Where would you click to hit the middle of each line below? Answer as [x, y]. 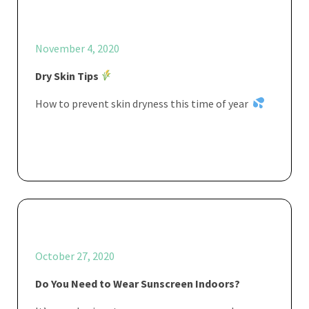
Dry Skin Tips [68, 76]
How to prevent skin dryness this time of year [144, 103]
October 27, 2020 [75, 256]
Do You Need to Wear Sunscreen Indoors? [138, 283]
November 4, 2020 [77, 48]
